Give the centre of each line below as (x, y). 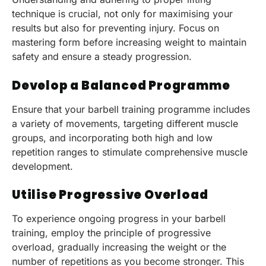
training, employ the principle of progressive (111, 233)
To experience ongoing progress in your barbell (119, 219)
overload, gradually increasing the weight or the (119, 247)
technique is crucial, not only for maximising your (122, 14)
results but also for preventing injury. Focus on (115, 28)
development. (42, 166)
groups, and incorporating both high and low (112, 137)
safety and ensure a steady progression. (102, 57)
